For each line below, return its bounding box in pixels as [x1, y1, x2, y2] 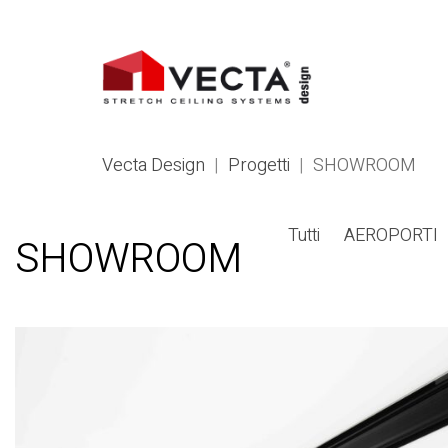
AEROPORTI [344, 221, 438, 249]
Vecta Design [102, 152, 205, 179]
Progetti [228, 152, 290, 179]
